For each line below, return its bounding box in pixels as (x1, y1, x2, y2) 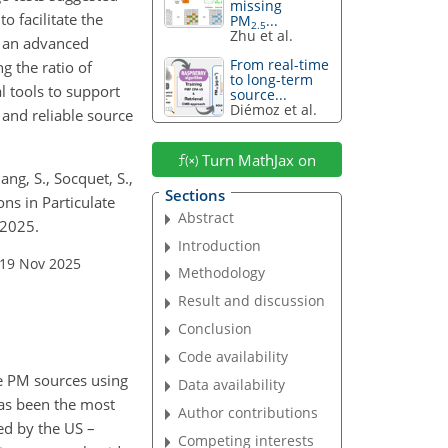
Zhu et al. (230, 26, 294, 46)
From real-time (230, 55, 330, 75)
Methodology (178, 263, 266, 283)
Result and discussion (178, 291, 326, 311)
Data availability (178, 374, 286, 394)
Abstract (178, 207, 235, 227)
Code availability (178, 347, 289, 367)
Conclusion (178, 319, 253, 339)
